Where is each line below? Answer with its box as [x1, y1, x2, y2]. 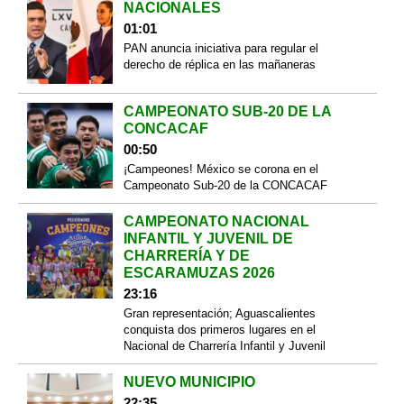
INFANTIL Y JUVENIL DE [123, 231, 293, 247]
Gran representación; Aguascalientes [123, 307, 316, 321]
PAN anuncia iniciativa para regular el [123, 41, 318, 55]
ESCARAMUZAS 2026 [123, 265, 275, 281]
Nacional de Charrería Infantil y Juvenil [123, 339, 326, 353]
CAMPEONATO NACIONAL [123, 214, 309, 230]
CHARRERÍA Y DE [123, 248, 250, 264]
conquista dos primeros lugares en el [123, 323, 316, 337]
